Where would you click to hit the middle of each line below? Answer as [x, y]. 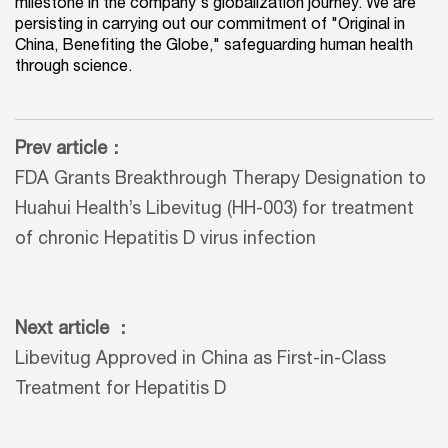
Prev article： [70, 150]
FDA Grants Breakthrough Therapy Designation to [220, 180]
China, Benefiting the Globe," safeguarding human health [214, 46]
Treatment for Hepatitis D [120, 390]
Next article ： [73, 330]
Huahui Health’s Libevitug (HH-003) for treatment [214, 210]
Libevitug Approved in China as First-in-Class [200, 360]
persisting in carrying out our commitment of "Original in [210, 25]
